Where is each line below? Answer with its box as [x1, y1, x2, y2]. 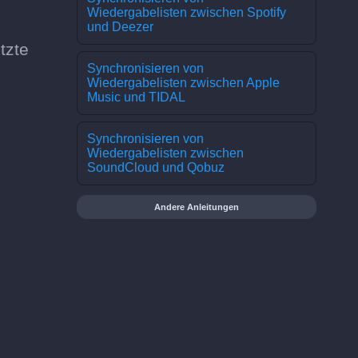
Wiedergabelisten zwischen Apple [87, 76, 280, 89]
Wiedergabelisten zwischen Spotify [87, 6, 286, 19]
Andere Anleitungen [154, 202, 239, 212]
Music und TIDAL [87, 90, 185, 104]
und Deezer [87, 20, 153, 34]
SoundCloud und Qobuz [87, 161, 225, 174]
